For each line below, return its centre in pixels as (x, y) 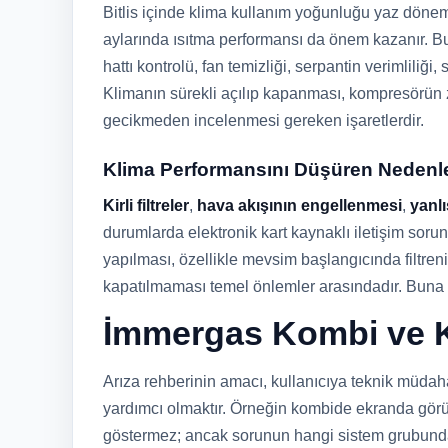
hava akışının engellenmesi (299, 205)
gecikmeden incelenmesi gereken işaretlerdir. (263, 120)
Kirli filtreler (146, 205)
